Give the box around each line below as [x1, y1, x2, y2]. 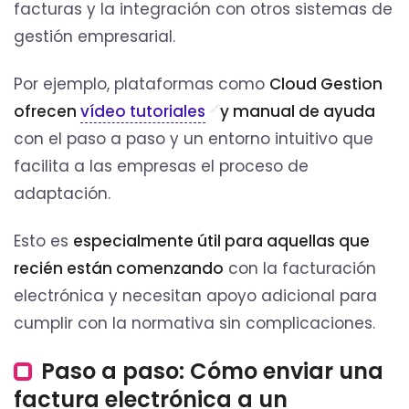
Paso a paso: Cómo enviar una [41, 355, 383, 386]
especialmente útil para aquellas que [73, 229, 370, 252]
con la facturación [224, 257, 376, 279]
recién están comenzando [14, 257, 224, 279]
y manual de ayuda [216, 100, 375, 122]
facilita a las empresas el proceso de [14, 154, 309, 177]
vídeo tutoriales [80, 100, 205, 122]
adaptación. [14, 182, 110, 204]
